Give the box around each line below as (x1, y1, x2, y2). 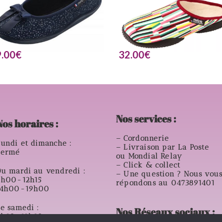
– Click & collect (116, 161, 181, 169)
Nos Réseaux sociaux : (116, 205, 215, 219)
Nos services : (116, 112, 176, 125)
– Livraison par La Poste (116, 143, 209, 152)
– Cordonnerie (116, 134, 169, 143)
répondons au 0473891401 (116, 178, 216, 187)
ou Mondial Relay (116, 152, 183, 161)
